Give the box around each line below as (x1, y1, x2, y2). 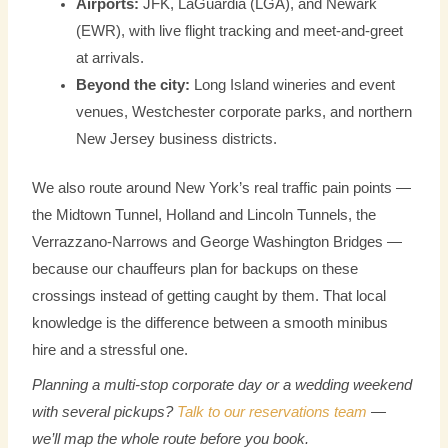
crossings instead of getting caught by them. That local (32, 288, 387, 305)
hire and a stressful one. (32, 342, 189, 359)
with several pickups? (32, 403, 174, 420)
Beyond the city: (76, 77, 191, 94)
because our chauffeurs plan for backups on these (32, 261, 359, 278)
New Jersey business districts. (76, 131, 278, 148)
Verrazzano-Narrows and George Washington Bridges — (32, 234, 403, 251)
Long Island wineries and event (190, 77, 396, 94)
